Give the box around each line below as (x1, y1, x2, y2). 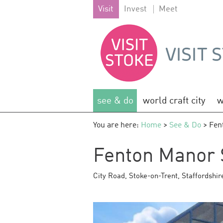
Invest (124, 5, 147, 13)
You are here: (93, 121, 141, 129)
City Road (93, 173, 125, 180)
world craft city (143, 96, 206, 106)
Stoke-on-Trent (129, 173, 178, 180)
